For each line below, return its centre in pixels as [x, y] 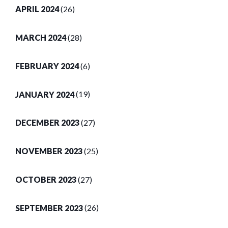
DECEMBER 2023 [47, 123]
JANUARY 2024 [45, 94]
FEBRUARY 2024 [47, 66]
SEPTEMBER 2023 [49, 208]
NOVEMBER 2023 [49, 151]
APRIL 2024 [37, 9]
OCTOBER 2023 [46, 180]
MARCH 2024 [41, 38]
